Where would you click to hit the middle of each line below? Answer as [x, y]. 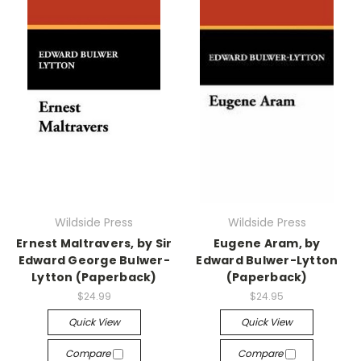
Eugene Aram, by [267, 243]
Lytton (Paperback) [94, 277]
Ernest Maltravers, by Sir [94, 243]
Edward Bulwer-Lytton [267, 260]
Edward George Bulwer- [94, 260]
